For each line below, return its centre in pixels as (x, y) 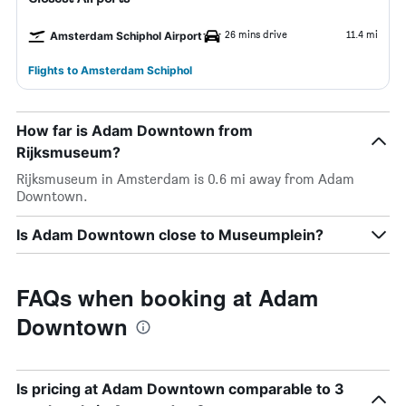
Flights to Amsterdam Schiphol (110, 70)
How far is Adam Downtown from (135, 130)
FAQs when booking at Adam (167, 297)
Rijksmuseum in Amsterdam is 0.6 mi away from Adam (185, 179)
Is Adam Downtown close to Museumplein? (170, 235)
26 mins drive (256, 34)
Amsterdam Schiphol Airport (126, 36)
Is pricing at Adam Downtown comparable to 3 (180, 389)
